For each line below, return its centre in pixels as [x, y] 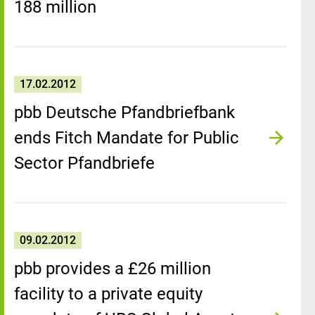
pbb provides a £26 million [112, 269]
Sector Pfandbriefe [84, 163]
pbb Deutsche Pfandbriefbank [124, 112]
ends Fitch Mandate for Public [127, 138]
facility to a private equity [108, 294]
